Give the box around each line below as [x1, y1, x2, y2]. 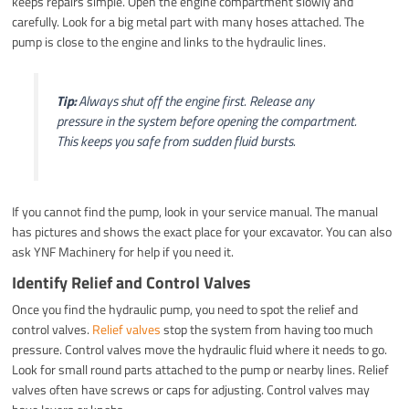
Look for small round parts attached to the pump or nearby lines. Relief [12, 359, 390, 379]
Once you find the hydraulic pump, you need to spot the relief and [12, 299, 359, 319]
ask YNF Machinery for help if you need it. [12, 241, 235, 261]
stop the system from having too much [161, 319, 374, 339]
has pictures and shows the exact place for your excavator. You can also [12, 221, 393, 241]
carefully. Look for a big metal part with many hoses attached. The [12, 11, 365, 31]
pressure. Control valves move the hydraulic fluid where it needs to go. [12, 339, 388, 359]
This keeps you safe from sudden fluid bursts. [56, 130, 296, 152]
